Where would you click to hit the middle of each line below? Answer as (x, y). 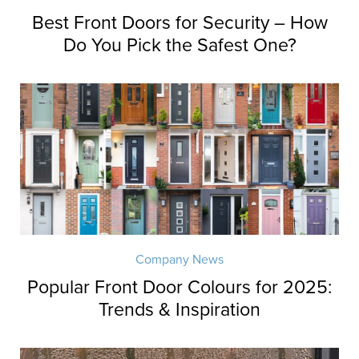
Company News (179, 259)
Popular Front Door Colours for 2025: (179, 287)
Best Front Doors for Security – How (179, 23)
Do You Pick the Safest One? (179, 45)
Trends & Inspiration (179, 310)
